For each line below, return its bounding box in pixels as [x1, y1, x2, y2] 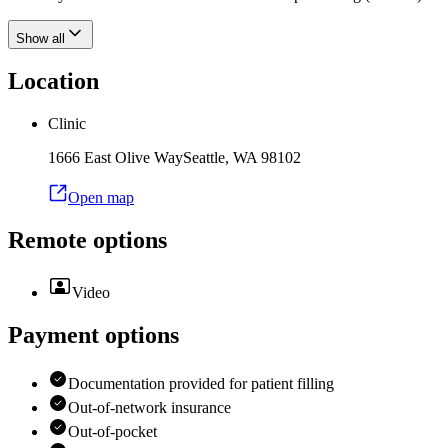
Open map [68, 189, 134, 207]
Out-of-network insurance [68, 398, 231, 416]
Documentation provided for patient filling [68, 374, 334, 392]
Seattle [183, 149, 225, 167]
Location [8, 68, 99, 95]
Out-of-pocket [68, 422, 157, 440]
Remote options [8, 227, 167, 254]
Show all [16, 30, 65, 46]
